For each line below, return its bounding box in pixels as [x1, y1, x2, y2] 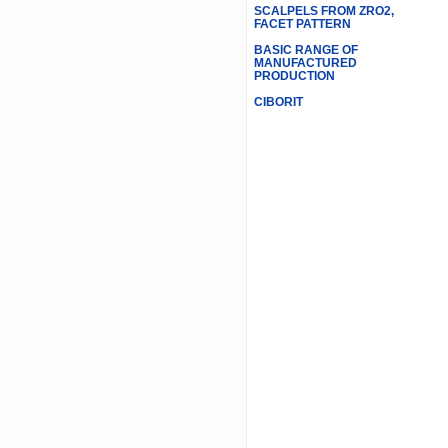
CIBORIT [253, 95, 303, 109]
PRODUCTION [253, 69, 335, 83]
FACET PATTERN [253, 17, 351, 31]
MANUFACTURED [253, 56, 357, 70]
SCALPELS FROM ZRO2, [253, 4, 394, 18]
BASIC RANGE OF [253, 43, 358, 57]
